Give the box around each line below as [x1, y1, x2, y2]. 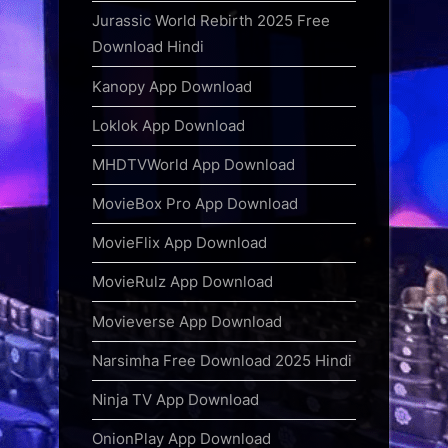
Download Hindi [92, 37, 204, 57]
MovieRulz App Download [92, 272, 273, 292]
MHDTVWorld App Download [92, 154, 295, 174]
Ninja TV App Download [92, 389, 259, 409]
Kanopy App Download [92, 76, 252, 96]
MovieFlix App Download [92, 233, 267, 253]
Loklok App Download [92, 115, 245, 135]
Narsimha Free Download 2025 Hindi [92, 350, 352, 370]
